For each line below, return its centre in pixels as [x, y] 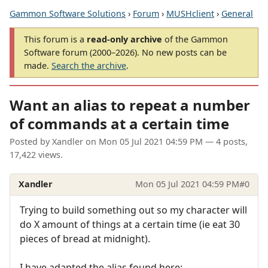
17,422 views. [36, 155]
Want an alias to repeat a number [130, 105]
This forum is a [55, 39]
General [237, 13]
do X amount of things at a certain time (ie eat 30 [130, 224]
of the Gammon [195, 39]
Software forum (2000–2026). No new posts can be [125, 52]
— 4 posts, [225, 142]
